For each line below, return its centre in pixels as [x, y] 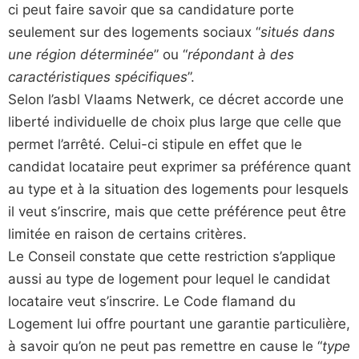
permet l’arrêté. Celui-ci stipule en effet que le [155, 144]
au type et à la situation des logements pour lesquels [178, 189]
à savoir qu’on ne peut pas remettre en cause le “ [165, 346]
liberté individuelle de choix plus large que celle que [175, 121]
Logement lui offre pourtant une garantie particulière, [179, 323]
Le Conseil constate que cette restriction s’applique [172, 256]
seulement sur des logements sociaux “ [134, 32]
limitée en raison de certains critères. [127, 234]
